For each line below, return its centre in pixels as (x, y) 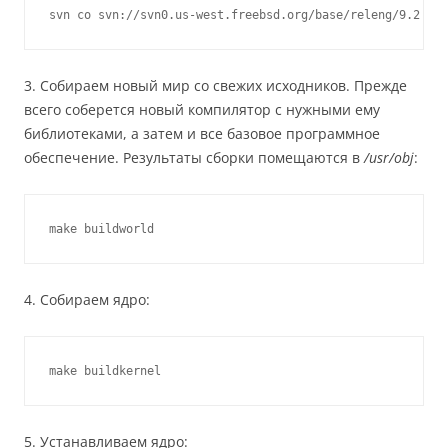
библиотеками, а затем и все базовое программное (202, 133)
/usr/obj (389, 157)
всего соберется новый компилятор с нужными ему (202, 109)
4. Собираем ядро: (87, 299)
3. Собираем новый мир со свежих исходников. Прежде (215, 85)
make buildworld (101, 229)
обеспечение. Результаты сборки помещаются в (194, 157)
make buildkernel (105, 371)
